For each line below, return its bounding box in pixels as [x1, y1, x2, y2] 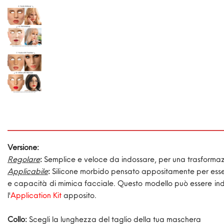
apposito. [61, 190, 96, 200]
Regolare [7, 154, 40, 164]
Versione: [7, 142, 39, 152]
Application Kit [10, 190, 61, 200]
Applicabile [7, 166, 48, 176]
